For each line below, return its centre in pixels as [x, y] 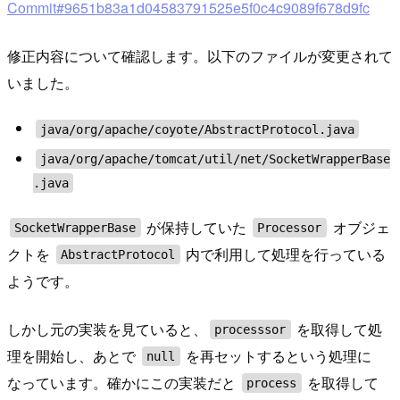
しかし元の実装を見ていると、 [107, 329]
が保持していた [197, 228]
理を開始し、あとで [73, 356]
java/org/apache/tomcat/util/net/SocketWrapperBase [215, 158]
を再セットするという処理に [277, 356]
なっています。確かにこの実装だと [123, 383]
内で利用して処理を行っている [284, 254]
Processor [290, 228]
